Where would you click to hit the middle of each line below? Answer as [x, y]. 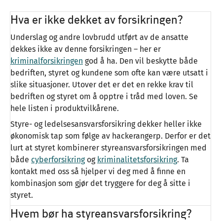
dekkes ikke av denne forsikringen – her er [86, 49]
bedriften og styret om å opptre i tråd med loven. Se [104, 97]
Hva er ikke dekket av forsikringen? [97, 20]
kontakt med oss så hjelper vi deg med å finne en [98, 172]
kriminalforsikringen [47, 61]
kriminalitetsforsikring [137, 160]
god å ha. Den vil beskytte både [140, 61]
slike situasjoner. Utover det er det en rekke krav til [102, 85]
